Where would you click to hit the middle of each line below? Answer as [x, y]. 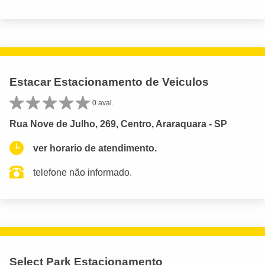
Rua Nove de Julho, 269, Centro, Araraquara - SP [118, 124]
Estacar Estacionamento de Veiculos [109, 82]
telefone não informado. [83, 172]
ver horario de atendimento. [95, 148]
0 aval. [103, 103]
